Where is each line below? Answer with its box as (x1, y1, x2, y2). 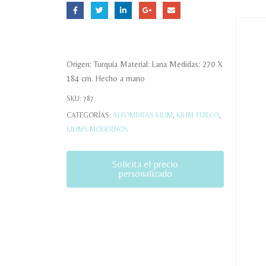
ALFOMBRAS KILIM (113, 110, 173, 119)
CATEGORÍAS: (66, 110, 113, 119)
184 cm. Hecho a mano (66, 73, 145, 83)
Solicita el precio (112, 158, 178, 170)
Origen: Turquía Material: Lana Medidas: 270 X (66, 59, 223, 69)
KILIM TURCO (176, 110, 219, 119)
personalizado (118, 167, 172, 179)
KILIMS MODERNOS (66, 125, 128, 134)
